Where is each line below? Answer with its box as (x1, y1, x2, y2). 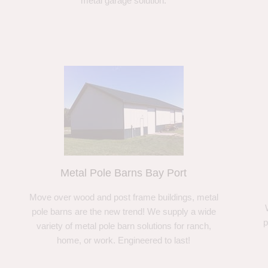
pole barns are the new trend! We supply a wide (31, 206, 216, 217)
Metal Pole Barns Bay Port (60, 166, 187, 179)
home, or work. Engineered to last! (57, 234, 191, 245)
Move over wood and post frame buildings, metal (29, 191, 218, 202)
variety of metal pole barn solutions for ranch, (36, 220, 211, 231)
